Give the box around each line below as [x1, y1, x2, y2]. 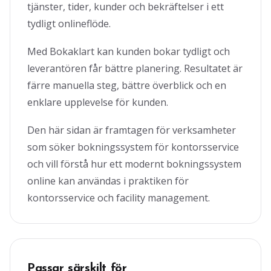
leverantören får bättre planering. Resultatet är [27, 62, 243, 75]
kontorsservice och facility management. [27, 191, 210, 204]
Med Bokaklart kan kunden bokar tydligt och [27, 45, 230, 58]
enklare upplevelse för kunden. [27, 96, 168, 109]
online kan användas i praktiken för [27, 174, 189, 188]
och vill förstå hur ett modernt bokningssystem [27, 157, 241, 171]
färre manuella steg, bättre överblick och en [27, 79, 226, 92]
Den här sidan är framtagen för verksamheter [27, 123, 236, 137]
